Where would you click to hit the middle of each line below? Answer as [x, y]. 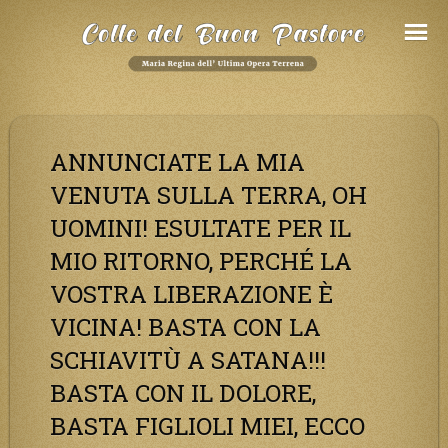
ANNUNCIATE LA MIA [177, 161]
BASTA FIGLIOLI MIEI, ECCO [207, 425]
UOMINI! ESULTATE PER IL [200, 227]
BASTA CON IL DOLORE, [183, 392]
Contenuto [50, 63]
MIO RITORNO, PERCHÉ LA [201, 260]
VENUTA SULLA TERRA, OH [208, 194]
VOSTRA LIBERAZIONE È [191, 293]
